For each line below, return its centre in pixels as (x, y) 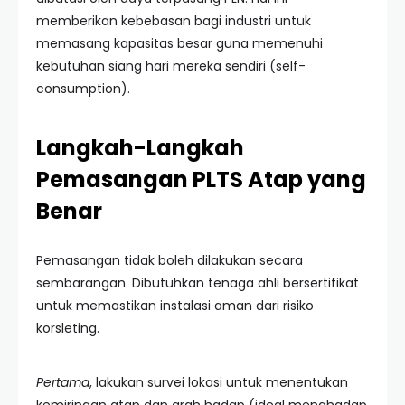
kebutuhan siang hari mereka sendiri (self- (171, 66)
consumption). (83, 89)
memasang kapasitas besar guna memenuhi (179, 43)
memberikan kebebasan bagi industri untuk (174, 21)
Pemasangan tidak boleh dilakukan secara (170, 260)
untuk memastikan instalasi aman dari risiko (175, 306)
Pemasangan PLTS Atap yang (201, 179)
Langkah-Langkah (140, 148)
